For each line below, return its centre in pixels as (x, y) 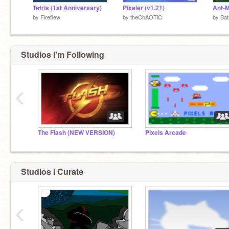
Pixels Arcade (166, 133)
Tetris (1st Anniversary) (67, 8)
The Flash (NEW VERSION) (76, 133)
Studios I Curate (52, 171)
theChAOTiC (146, 17)
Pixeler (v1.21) (144, 8)
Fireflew (50, 17)
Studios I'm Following (63, 54)
